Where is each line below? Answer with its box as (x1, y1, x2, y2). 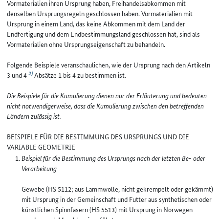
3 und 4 (7, 70, 28, 80)
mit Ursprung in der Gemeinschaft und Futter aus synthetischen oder (22, 194, 212, 204)
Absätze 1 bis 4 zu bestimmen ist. (33, 70, 126, 80)
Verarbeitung (22, 163, 57, 173)
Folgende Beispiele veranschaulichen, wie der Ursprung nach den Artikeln (7, 60, 210, 69)
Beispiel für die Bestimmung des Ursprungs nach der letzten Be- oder (22, 153, 205, 163)
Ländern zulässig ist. (7, 111, 61, 121)
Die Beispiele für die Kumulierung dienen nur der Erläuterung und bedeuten (7, 90, 207, 100)
